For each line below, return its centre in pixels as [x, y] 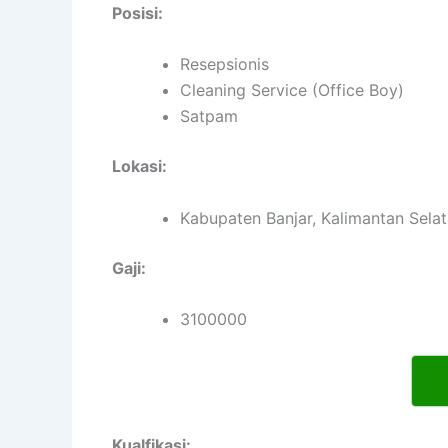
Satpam [209, 116]
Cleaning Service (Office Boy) [292, 90]
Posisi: [137, 12]
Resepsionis [224, 64]
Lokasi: [139, 166]
